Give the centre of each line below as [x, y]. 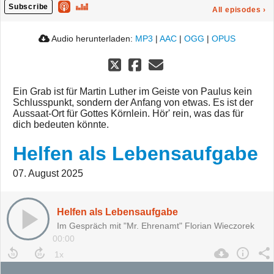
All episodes [236, 10]
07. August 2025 [48, 174]
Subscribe [29, 7]
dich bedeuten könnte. [61, 125]
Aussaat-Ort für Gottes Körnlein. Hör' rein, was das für [128, 114]
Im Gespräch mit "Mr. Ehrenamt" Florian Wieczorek [156, 226]
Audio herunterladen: [92, 39]
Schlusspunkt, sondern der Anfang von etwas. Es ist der [133, 103]
